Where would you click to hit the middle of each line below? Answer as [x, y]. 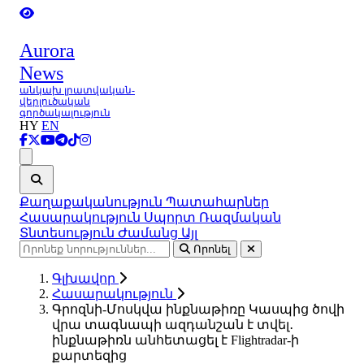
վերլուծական [55, 102]
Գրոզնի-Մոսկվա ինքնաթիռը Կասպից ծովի [198, 309]
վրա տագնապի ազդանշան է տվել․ [173, 325]
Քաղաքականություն [93, 202]
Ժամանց [149, 233]
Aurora [47, 50]
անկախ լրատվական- [77, 90]
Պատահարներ [217, 202]
